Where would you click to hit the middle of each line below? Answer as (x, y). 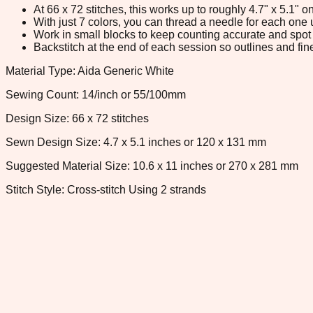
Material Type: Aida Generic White (90, 71)
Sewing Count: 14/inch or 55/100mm (96, 94)
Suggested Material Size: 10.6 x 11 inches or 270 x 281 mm (152, 166)
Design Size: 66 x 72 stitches (77, 118)
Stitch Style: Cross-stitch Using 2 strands (106, 189)
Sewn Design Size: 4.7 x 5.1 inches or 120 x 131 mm (136, 142)
